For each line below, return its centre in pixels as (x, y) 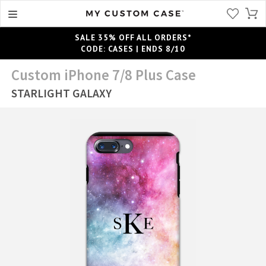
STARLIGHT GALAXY (62, 93)
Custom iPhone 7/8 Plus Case (104, 75)
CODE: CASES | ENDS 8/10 (133, 48)
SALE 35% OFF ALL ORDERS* (133, 37)
